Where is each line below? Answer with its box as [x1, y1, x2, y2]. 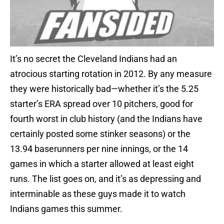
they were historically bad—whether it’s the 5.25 [10, 83, 198, 94]
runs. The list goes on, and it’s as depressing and [10, 173, 201, 184]
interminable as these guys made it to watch [10, 188, 185, 199]
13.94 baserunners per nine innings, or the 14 [10, 143, 188, 154]
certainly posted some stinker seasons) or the [10, 128, 190, 139]
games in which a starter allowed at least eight [10, 158, 194, 169]
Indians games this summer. [10, 203, 122, 214]
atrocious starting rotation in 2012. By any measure [10, 68, 212, 79]
